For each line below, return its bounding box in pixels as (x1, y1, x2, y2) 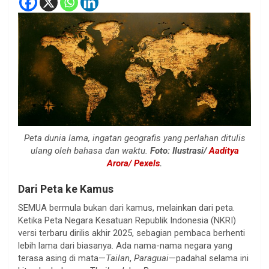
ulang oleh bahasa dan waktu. (30, 145, 150, 157)
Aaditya (208, 145, 239, 157)
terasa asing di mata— (18, 253, 106, 264)
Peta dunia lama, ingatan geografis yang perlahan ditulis (23, 133, 246, 144)
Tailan (106, 253, 130, 264)
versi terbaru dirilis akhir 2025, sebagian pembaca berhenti (18, 228, 245, 239)
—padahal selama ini (169, 253, 249, 264)
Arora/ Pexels (107, 158, 160, 169)
